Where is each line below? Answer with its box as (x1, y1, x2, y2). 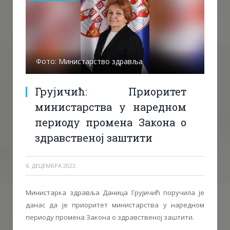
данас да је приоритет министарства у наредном (26, 200, 204, 209)
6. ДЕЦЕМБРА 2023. (26, 161, 77, 169)
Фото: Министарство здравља (36, 56, 143, 66)
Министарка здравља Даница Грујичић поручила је (26, 187, 204, 197)
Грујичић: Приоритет (35, 84, 186, 98)
